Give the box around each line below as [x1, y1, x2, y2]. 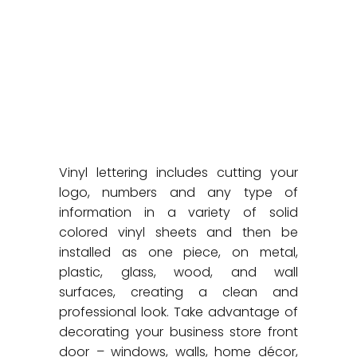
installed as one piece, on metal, [59, 243, 298, 261]
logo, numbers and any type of [59, 183, 298, 202]
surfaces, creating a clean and [59, 283, 298, 301]
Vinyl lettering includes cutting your [59, 163, 298, 182]
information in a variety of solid [59, 203, 298, 222]
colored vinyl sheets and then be [59, 223, 298, 241]
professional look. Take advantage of [59, 303, 298, 321]
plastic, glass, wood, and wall [59, 263, 298, 281]
